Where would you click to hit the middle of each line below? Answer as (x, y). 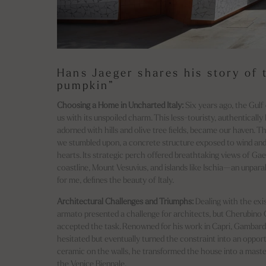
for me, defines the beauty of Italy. (115, 181)
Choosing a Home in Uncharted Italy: (120, 106)
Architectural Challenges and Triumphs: (125, 202)
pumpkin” (86, 86)
